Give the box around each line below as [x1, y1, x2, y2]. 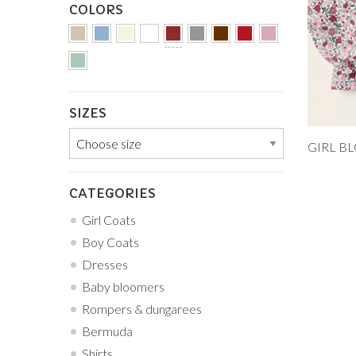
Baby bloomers [82, 279, 164, 295]
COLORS [69, 2, 123, 18]
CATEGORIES [69, 185, 156, 202]
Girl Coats [82, 212, 136, 228]
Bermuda [82, 323, 133, 339]
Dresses [82, 257, 128, 273]
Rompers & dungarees [82, 301, 202, 317]
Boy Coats [82, 234, 139, 250]
